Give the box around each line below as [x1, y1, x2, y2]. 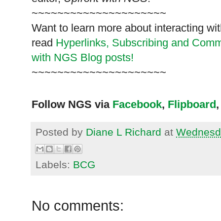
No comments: [32, 198, 124, 214]
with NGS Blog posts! [32, 51, 134, 64]
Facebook [112, 98, 162, 111]
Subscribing [112, 37, 168, 49]
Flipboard [168, 98, 216, 111]
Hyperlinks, [56, 37, 109, 49]
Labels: [36, 159, 73, 171]
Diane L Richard [86, 126, 161, 138]
